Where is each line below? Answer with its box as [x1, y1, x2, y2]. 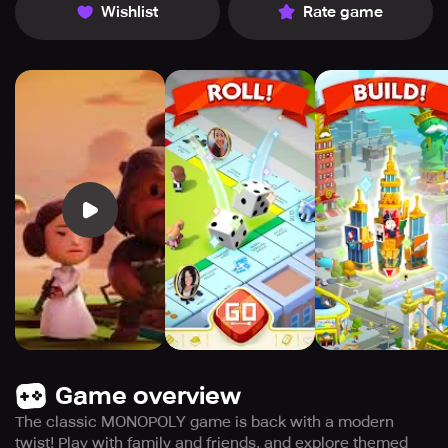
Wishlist [101, 3, 158, 21]
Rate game [303, 3, 383, 21]
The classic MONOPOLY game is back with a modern [15, 413, 394, 431]
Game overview [55, 382, 241, 410]
